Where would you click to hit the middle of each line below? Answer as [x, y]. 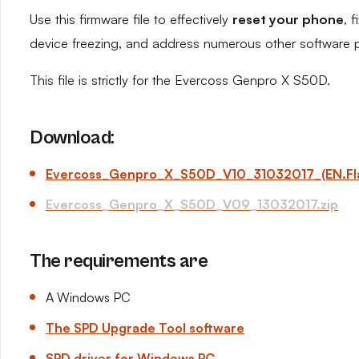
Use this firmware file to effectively [131, 19]
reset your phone [288, 19]
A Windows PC [88, 297]
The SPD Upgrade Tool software [145, 328]
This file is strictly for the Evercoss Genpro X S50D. [180, 80]
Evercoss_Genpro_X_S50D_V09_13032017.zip [192, 204]
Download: [72, 138]
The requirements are [119, 261]
